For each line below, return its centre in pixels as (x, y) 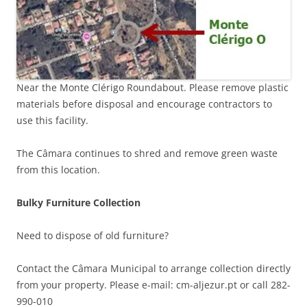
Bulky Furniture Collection (78, 203)
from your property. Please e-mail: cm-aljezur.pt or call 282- (153, 285)
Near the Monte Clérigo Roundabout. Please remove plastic (152, 88)
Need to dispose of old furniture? (93, 236)
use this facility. (52, 121)
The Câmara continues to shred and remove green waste (147, 153)
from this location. (58, 170)
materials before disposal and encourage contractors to (144, 104)
